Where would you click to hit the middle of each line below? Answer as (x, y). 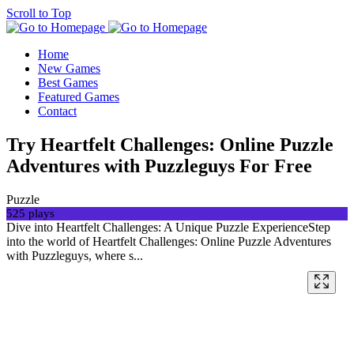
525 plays (30, 213)
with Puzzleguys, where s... (75, 255)
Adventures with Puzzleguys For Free (159, 166)
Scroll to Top (39, 13)
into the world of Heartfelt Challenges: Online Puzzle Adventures (169, 241)
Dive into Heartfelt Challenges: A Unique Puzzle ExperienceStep (168, 227)
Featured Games (79, 97)
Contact (57, 111)
